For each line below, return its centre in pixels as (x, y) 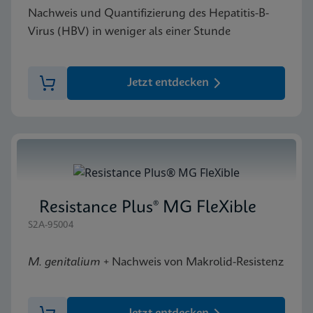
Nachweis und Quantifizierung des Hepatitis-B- (148, 13)
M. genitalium (64, 262)
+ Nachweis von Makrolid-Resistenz (192, 262)
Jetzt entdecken (168, 82)
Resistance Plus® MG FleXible (148, 208)
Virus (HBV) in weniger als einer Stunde (129, 31)
